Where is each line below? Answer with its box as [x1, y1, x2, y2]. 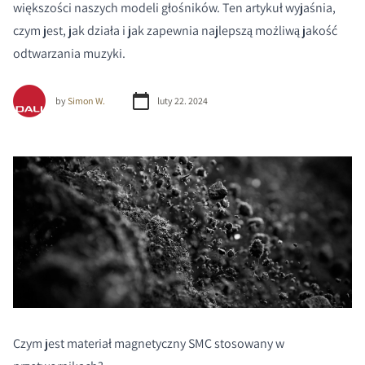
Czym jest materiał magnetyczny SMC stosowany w [13, 334, 284, 352]
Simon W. [68, 95, 105, 107]
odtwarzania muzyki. [13, 45, 125, 62]
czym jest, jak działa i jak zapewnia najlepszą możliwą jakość [13, 22, 337, 39]
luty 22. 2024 [157, 95, 208, 107]
